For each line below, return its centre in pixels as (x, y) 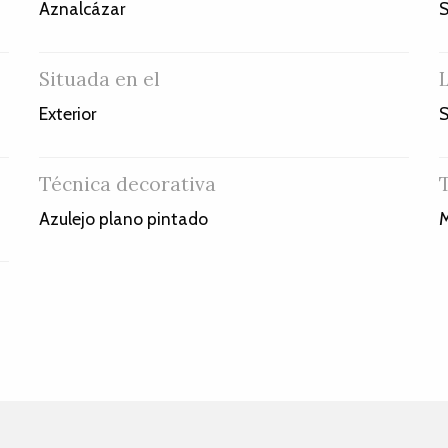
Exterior (67, 114)
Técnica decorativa (127, 183)
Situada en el (99, 79)
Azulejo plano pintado (123, 218)
